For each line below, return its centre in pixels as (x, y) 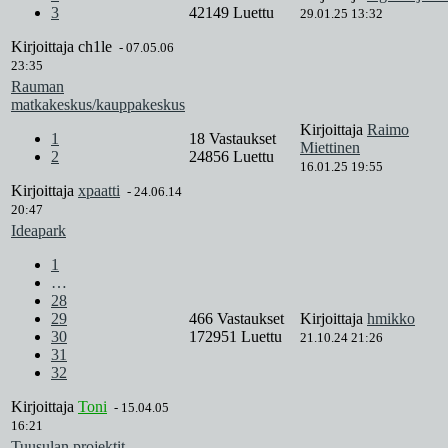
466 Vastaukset (238, 319)
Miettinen (330, 148)
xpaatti (99, 191)
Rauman (37, 87)
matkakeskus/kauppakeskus (98, 105)
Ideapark (38, 231)
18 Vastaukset (234, 139)
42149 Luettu (231, 13)
